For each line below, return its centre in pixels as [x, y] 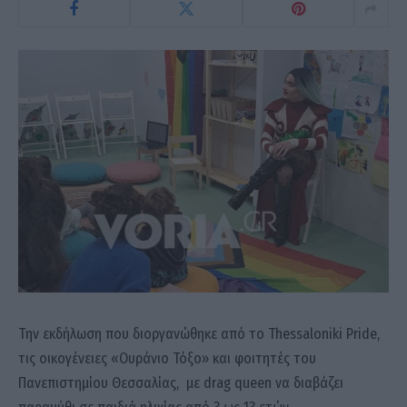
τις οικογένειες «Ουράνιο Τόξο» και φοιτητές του [167, 358]
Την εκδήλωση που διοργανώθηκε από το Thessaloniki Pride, [199, 333]
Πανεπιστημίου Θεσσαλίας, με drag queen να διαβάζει [181, 382]
